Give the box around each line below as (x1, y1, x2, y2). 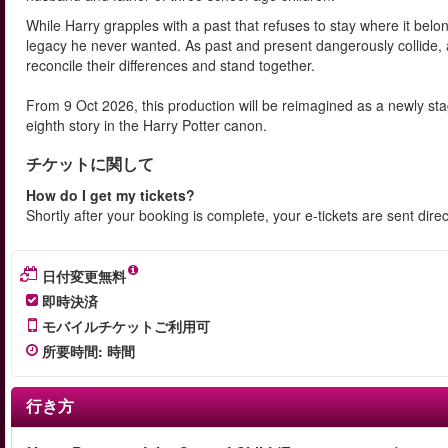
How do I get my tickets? (26, 185, 195, 205)
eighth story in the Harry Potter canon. (26, 115, 267, 135)
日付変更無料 (42, 266, 126, 286)
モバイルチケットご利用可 (42, 316, 210, 336)
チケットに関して (26, 152, 154, 175)
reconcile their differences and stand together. (26, 55, 315, 75)
